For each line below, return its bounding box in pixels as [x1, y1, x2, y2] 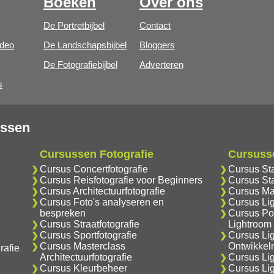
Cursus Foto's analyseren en [39, 197, 164, 207]
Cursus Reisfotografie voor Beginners [39, 175, 202, 185]
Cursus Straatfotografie [39, 219, 139, 229]
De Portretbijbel [43, 20, 105, 31]
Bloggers [139, 40, 175, 50]
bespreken [39, 208, 86, 218]
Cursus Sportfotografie [39, 230, 137, 240]
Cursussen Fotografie [39, 148, 154, 160]
